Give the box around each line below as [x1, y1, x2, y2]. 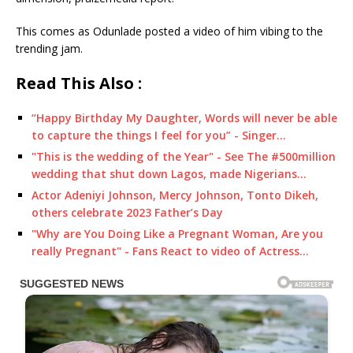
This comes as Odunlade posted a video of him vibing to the [16, 24, 323, 39]
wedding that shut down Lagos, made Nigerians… [32, 166, 307, 181]
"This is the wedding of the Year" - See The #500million [32, 149, 336, 164]
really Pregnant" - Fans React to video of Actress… [32, 243, 309, 258]
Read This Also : [16, 72, 142, 94]
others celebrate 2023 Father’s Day [32, 205, 223, 220]
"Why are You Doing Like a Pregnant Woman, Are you [32, 226, 323, 241]
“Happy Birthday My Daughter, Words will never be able [32, 110, 337, 125]
